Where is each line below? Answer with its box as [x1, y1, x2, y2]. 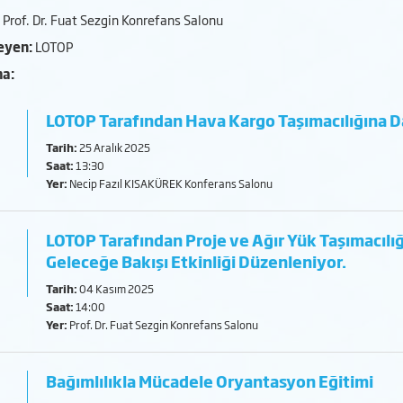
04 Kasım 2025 [77, 281, 155, 297]
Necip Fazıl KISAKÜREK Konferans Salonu [67, 175, 273, 192]
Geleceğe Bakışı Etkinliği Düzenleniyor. [46, 250, 347, 273]
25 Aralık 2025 [77, 139, 151, 156]
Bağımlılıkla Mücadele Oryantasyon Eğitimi [46, 370, 374, 392]
